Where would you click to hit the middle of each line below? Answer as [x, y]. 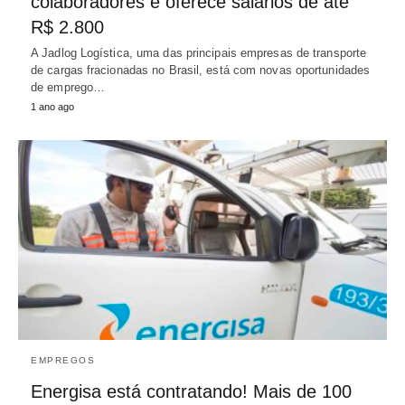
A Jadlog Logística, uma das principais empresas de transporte [199, 52]
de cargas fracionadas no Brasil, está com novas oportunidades [201, 70]
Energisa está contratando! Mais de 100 [191, 392]
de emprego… [68, 87]
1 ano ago [52, 106]
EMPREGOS [63, 361]
